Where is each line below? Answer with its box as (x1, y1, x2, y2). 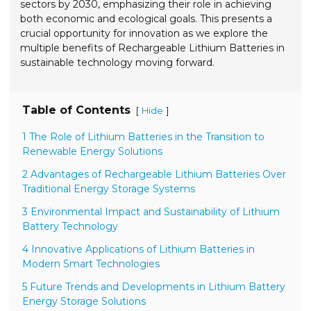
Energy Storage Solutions (22, 294, 146, 308)
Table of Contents (22, 103, 131, 117)
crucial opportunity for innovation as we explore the (20, 26, 269, 40)
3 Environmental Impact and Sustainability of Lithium (22, 205, 280, 218)
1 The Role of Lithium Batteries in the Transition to (22, 130, 265, 143)
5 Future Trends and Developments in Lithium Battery (22, 280, 286, 293)
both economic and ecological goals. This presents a (20, 12, 273, 25)
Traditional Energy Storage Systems (22, 182, 196, 195)
